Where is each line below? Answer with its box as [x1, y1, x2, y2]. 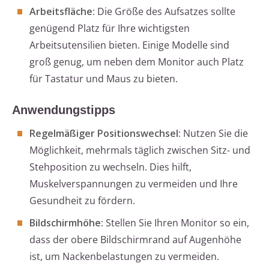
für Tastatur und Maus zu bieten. [29, 72, 178, 86]
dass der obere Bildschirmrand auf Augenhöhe [29, 233, 241, 247]
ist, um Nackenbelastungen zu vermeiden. [29, 250, 219, 264]
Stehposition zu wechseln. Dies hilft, [29, 160, 192, 174]
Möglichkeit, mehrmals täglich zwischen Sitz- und [29, 144, 250, 157]
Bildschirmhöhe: [29, 216, 103, 230]
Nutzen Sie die [181, 127, 248, 141]
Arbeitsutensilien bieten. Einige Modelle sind [29, 38, 229, 52]
